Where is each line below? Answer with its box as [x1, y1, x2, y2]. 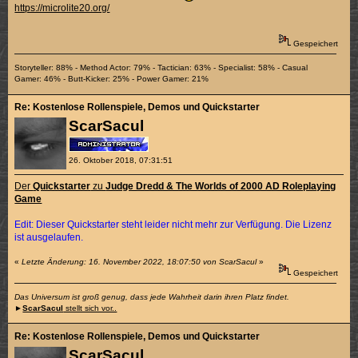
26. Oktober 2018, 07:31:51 [68, 156, 173, 165]
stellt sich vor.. [63, 304, 117, 313]
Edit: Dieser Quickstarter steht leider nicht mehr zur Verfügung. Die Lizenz [14, 219, 332, 231]
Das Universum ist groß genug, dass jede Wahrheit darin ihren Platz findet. [14, 292, 290, 302]
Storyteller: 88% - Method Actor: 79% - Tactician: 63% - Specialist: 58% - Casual [14, 63, 308, 73]
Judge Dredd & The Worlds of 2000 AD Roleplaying [105, 181, 336, 193]
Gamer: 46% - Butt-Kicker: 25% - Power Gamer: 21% [14, 74, 209, 84]
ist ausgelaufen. [14, 232, 84, 244]
